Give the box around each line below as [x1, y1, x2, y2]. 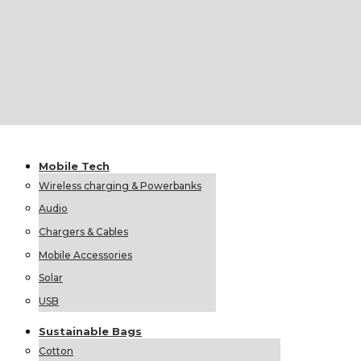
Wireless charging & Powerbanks [39, 179, 201, 192]
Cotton [39, 344, 73, 357]
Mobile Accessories [39, 248, 132, 261]
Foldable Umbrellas [118, 8, 224, 21]
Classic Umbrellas [122, 23, 219, 36]
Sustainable [39, 325, 112, 338]
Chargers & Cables [39, 225, 128, 238]
